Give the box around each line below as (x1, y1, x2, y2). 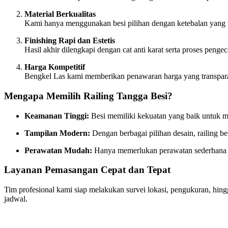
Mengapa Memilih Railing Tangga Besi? (4, 90, 173, 101)
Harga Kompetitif (24, 63, 85, 72)
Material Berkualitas (24, 10, 96, 19)
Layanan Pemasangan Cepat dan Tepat (4, 164, 170, 176)
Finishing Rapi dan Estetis (24, 36, 115, 45)
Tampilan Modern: (24, 128, 90, 137)
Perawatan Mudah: (24, 146, 92, 155)
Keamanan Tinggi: (24, 111, 89, 120)
